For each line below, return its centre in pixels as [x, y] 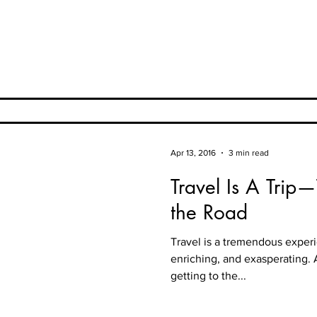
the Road [209, 212]
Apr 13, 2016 [193, 153]
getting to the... [208, 276]
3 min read [249, 153]
